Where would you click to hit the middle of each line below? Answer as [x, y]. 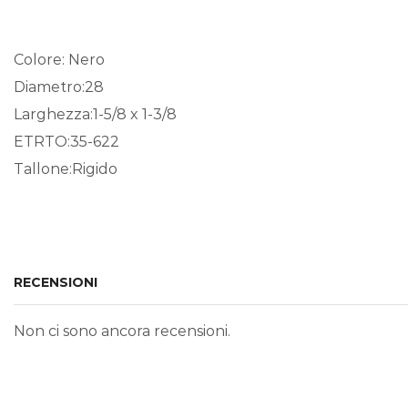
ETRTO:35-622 [66, 141]
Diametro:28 [59, 87]
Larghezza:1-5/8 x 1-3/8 [95, 114]
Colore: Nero [59, 59]
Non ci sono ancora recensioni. [122, 331]
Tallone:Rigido [67, 168]
